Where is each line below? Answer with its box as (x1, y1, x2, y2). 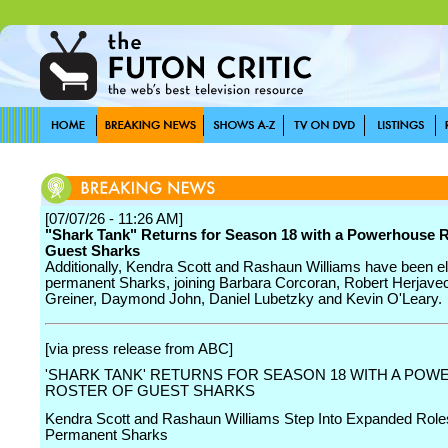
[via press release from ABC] (45, 341, 233, 357)
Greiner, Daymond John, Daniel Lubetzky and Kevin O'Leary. (45, 291, 442, 307)
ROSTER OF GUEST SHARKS (45, 383, 255, 399)
